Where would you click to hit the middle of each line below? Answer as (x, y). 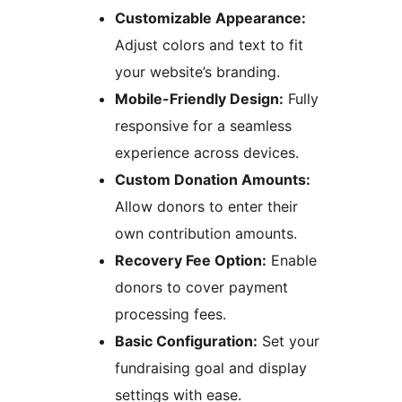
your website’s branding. (197, 72)
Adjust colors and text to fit (209, 45)
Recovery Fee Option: (191, 261)
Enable (292, 261)
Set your (288, 341)
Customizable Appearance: (210, 18)
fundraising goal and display (211, 368)
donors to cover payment (201, 288)
